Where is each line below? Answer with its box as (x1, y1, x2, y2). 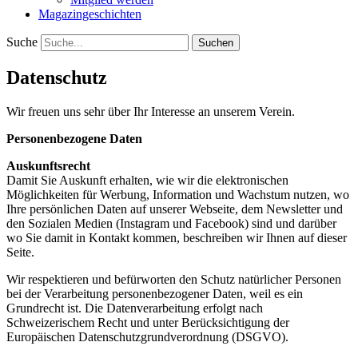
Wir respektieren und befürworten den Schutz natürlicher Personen (6, 272, 341, 286)
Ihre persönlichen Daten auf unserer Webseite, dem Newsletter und (6, 201, 343, 216)
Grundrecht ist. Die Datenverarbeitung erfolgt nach (6, 300, 263, 315)
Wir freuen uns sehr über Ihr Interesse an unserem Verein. (6, 104, 295, 118)
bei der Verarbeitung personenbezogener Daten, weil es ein (6, 286, 303, 300)
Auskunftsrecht (6, 158, 90, 173)
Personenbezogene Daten (6, 131, 142, 145)
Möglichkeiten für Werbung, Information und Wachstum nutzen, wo (6, 187, 349, 201)
